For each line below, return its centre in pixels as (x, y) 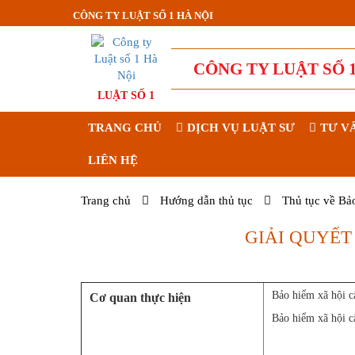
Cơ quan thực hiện (140, 298)
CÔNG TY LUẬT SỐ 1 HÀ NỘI (143, 15)
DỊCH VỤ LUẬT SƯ (241, 128)
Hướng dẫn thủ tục (206, 200)
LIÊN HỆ (113, 160)
